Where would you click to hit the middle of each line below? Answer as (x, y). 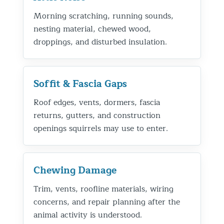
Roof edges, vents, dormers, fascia (97, 102)
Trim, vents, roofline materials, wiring (103, 189)
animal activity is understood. (88, 215)
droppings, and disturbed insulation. (100, 42)
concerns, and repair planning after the (107, 202)
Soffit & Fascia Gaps (80, 84)
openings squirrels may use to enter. (101, 128)
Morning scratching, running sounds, (103, 16)
